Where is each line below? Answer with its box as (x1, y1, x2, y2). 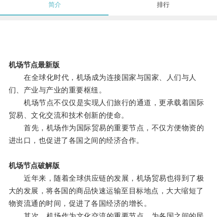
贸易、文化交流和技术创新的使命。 (8, 111, 129, 120)
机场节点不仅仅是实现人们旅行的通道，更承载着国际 (8, 98, 204, 107)
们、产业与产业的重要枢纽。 (8, 86, 107, 94)
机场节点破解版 (8, 161, 60, 170)
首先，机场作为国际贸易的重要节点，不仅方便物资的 (8, 124, 204, 132)
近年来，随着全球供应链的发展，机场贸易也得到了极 (8, 174, 204, 183)
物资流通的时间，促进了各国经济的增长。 (8, 199, 152, 208)
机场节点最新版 (8, 61, 60, 69)
